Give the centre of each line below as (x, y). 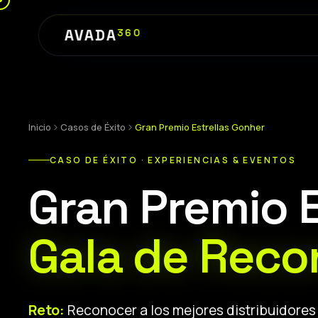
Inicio (40, 127)
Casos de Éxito (93, 127)
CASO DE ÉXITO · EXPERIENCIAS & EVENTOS (173, 160)
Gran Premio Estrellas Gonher (200, 127)
